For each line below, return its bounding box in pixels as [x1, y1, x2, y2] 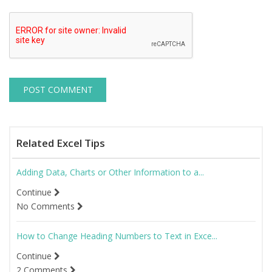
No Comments [16, 200, 77, 212]
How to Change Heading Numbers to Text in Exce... [16, 230, 217, 242]
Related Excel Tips [16, 136, 105, 151]
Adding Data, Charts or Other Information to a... [16, 166, 204, 178]
